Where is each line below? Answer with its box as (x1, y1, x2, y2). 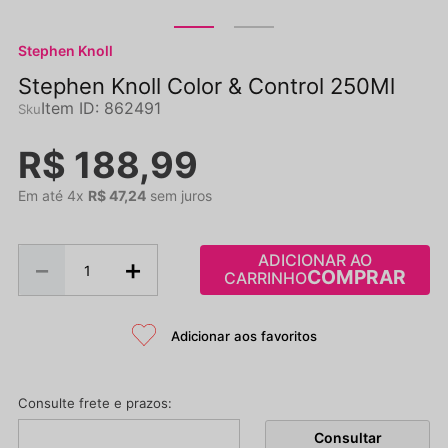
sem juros (146, 187, 212, 204)
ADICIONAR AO (258, 249, 372, 270)
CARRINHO (224, 267, 307, 288)
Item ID (41, 98, 95, 118)
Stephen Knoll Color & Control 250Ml (18, 73, 395, 99)
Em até (18, 187, 67, 204)
